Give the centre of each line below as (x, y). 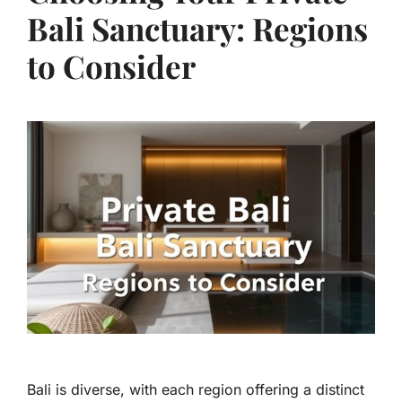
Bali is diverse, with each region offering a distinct (196, 390)
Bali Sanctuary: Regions (197, 29)
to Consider (111, 66)
